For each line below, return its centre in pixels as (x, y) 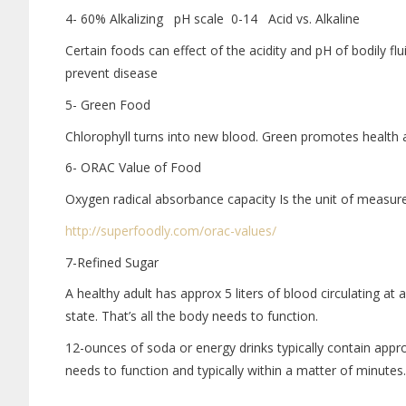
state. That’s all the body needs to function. (192, 316)
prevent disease (111, 72)
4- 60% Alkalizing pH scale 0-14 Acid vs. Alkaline (213, 19)
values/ (256, 230)
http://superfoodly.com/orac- (150, 230)
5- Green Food (108, 104)
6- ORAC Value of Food (133, 168)
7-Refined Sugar (112, 262)
